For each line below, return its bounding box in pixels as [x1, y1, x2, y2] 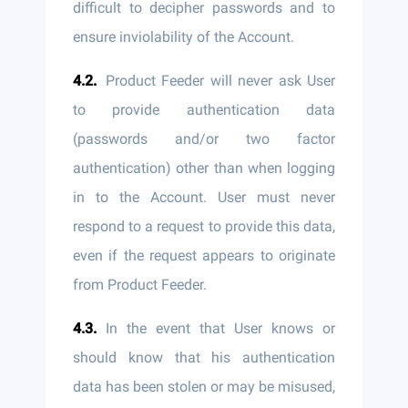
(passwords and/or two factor [73, 130, 335, 148]
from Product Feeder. [73, 276, 207, 293]
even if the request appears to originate [73, 247, 335, 264]
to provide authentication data [73, 101, 335, 118]
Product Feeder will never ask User [106, 72, 335, 89]
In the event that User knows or [106, 320, 335, 337]
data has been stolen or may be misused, [73, 378, 335, 395]
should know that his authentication [73, 349, 335, 366]
